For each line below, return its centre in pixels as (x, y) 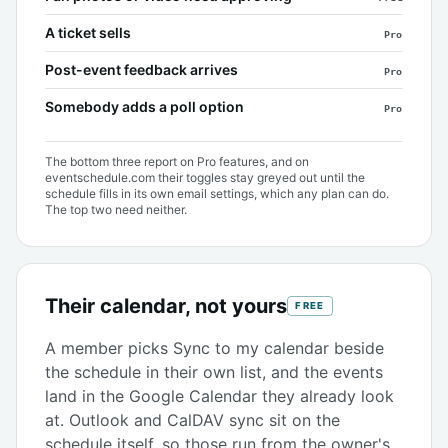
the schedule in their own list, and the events (214, 371)
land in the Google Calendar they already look (219, 395)
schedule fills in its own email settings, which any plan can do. (217, 193)
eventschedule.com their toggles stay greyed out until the (205, 177)
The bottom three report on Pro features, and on (177, 161)
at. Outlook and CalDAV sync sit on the (192, 419)
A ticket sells (88, 32)
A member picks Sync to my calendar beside (214, 347)
